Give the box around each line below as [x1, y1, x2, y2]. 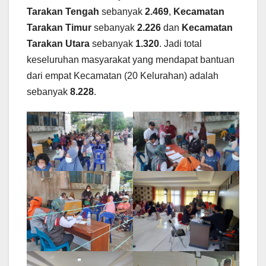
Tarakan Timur [27, 22, 91, 33]
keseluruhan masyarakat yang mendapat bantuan [27, 54, 235, 65]
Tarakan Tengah [27, 6, 99, 17]
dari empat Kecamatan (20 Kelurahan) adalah [27, 70, 218, 81]
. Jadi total [159, 38, 202, 49]
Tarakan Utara [27, 38, 90, 49]
